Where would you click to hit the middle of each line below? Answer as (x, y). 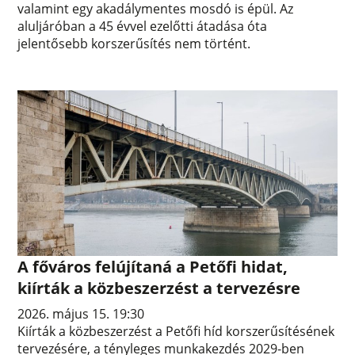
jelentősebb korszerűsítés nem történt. (134, 44)
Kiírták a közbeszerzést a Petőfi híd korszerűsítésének (176, 331)
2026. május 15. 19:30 (81, 313)
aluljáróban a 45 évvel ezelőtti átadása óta (143, 27)
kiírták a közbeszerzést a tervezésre (159, 288)
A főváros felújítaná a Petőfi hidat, (153, 266)
